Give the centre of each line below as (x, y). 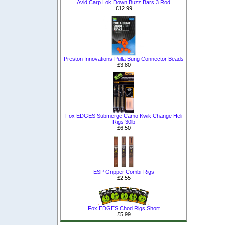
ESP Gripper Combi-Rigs (124, 172)
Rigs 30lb (124, 121)
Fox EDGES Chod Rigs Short (124, 209)
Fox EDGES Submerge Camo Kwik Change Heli (124, 115)
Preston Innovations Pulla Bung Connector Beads (124, 59)
